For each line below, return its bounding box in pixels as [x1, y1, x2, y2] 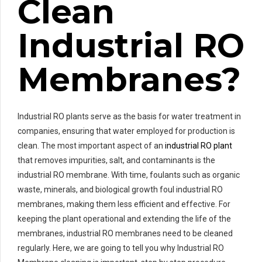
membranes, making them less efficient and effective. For [18, 199, 230, 209]
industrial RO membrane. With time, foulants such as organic [18, 170, 240, 180]
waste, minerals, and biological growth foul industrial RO [18, 184, 223, 194]
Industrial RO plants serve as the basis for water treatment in [18, 111, 241, 121]
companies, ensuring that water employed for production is [18, 126, 235, 136]
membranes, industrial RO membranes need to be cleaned [18, 228, 233, 238]
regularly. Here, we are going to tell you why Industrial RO [18, 243, 224, 253]
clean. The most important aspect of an [18, 140, 165, 150]
